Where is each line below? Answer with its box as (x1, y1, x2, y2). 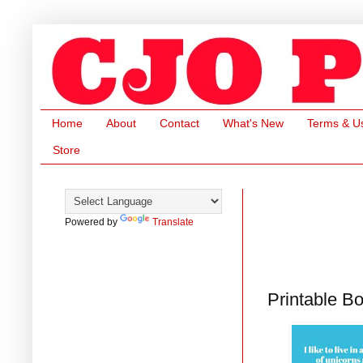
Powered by (65, 216, 120, 228)
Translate (152, 216, 194, 228)
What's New (223, 117, 284, 130)
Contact (160, 117, 199, 130)
